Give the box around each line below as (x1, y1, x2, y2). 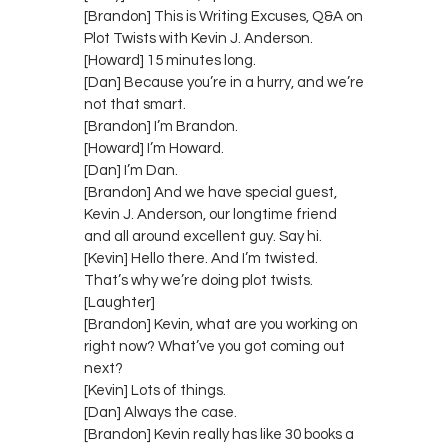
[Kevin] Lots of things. (84, 382, 226, 398)
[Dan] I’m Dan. (84, 162, 178, 178)
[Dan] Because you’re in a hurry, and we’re (84, 74, 364, 90)
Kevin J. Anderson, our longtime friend (84, 206, 337, 222)
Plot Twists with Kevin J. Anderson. (84, 30, 313, 46)
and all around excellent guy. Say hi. (84, 228, 322, 244)
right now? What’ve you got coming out (84, 338, 345, 354)
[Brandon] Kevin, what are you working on (84, 316, 358, 332)
